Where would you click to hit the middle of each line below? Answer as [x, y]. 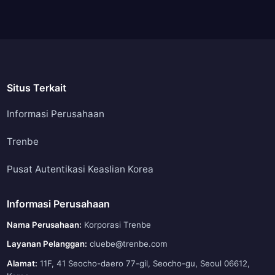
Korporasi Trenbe [116, 224]
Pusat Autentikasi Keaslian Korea [80, 169]
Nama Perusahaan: [44, 224]
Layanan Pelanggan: [47, 244]
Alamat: [22, 263]
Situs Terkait [36, 87]
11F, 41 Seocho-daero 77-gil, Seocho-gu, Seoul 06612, [143, 263]
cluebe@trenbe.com [128, 244]
